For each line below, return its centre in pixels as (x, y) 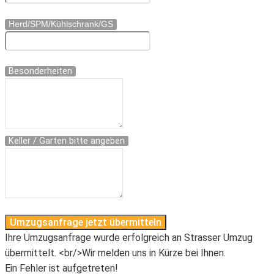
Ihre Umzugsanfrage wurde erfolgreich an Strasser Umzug (129, 238)
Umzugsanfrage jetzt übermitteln (86, 223)
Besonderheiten (40, 72)
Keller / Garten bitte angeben (67, 141)
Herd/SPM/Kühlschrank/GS (61, 24)
